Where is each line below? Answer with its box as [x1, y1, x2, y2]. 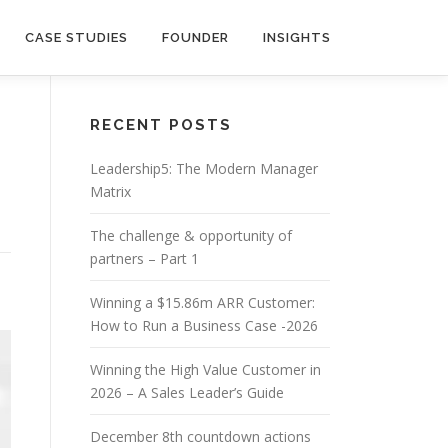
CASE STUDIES [25, 30, 128, 45]
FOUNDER [162, 30, 229, 45]
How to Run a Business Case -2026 [90, 316, 318, 335]
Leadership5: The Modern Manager [90, 159, 318, 178]
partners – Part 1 [90, 249, 199, 268]
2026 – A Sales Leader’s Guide [90, 383, 284, 402]
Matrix [90, 182, 131, 201]
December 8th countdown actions [90, 427, 311, 446]
